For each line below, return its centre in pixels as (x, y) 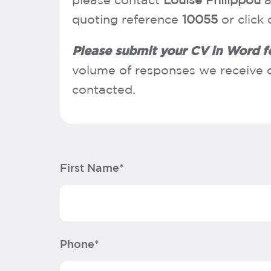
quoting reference (127, 20)
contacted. (104, 90)
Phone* (80, 245)
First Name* (92, 169)
